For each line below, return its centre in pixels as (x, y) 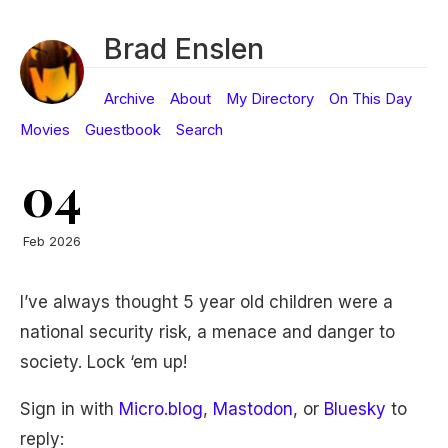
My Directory (270, 99)
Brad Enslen (184, 48)
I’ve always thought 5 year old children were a (206, 302)
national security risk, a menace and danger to (207, 332)
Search (199, 130)
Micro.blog (161, 409)
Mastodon (253, 409)
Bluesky (355, 409)
